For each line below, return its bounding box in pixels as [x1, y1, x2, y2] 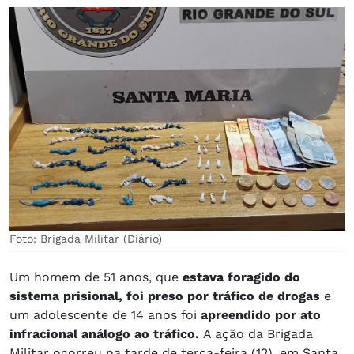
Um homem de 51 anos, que [9, 269, 183, 284]
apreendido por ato [201, 307, 321, 322]
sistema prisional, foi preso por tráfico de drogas [9, 288, 320, 303]
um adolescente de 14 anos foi [9, 307, 201, 322]
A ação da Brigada [203, 326, 313, 341]
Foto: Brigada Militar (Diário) [9, 232, 162, 245]
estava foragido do [183, 269, 300, 284]
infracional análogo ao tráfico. [9, 326, 203, 341]
